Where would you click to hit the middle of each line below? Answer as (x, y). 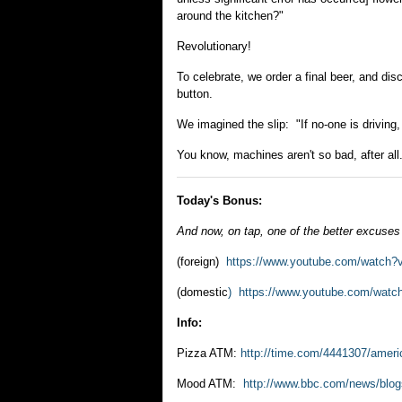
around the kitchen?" (230, 16)
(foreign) (201, 262)
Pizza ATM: (209, 353)
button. (195, 94)
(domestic (202, 292)
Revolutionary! (214, 46)
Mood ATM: (210, 384)
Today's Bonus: (219, 201)
